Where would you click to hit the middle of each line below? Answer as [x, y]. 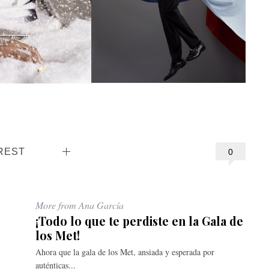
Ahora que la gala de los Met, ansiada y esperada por [125, 252]
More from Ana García [80, 205]
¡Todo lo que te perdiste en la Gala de [139, 221]
